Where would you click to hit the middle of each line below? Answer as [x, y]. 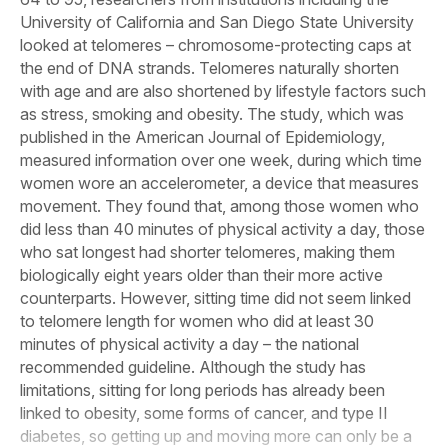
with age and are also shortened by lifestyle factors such [223, 91]
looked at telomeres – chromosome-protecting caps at [215, 45]
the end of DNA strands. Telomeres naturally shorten [209, 68]
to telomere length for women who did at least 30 [197, 321]
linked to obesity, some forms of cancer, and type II [204, 413]
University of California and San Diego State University [217, 22]
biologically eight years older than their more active [201, 275]
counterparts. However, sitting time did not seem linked [215, 298]
